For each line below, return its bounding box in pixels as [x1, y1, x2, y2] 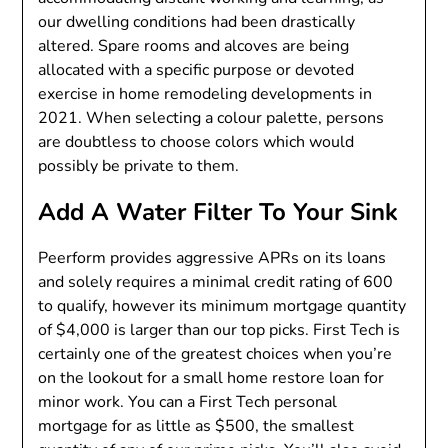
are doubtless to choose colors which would [38, 130, 355, 153]
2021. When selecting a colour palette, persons [38, 106, 385, 129]
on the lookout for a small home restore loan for [38, 366, 385, 389]
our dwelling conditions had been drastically [38, 10, 356, 33]
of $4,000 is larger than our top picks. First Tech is [38, 318, 401, 341]
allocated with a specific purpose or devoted [38, 58, 355, 81]
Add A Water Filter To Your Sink [38, 195, 399, 228]
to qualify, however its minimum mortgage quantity [38, 294, 407, 317]
